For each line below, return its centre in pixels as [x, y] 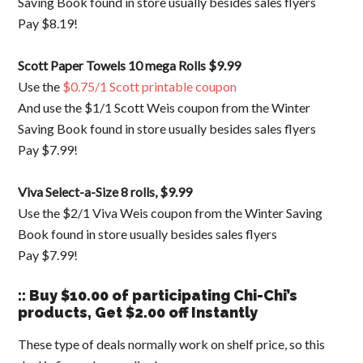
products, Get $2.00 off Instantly [138, 312]
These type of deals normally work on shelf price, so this [172, 344]
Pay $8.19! [48, 23]
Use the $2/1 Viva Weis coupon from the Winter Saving [171, 213]
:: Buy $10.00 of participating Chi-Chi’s [158, 295]
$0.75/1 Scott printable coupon [150, 86]
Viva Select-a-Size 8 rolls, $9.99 [105, 192]
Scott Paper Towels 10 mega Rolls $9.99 [130, 65]
